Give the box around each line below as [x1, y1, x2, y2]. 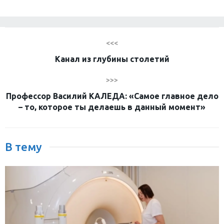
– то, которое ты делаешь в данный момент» [18, 102, 205, 112]
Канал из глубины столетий [54, 54, 169, 64]
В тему [5, 140, 42, 153]
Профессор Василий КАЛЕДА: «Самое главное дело [5, 91, 218, 101]
